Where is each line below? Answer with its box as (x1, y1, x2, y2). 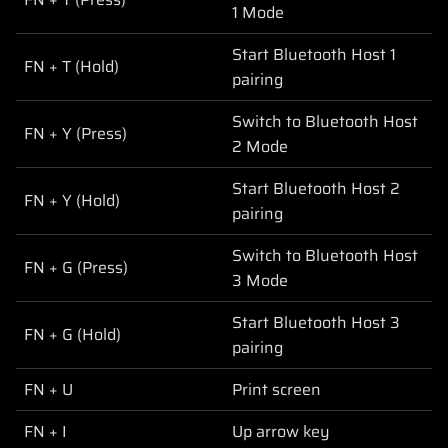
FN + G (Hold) (24, 321, 121, 347)
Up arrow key (232, 418, 330, 444)
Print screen (232, 376, 321, 402)
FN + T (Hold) (24, 53, 119, 79)
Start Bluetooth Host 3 (232, 309, 400, 335)
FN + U (24, 376, 73, 402)
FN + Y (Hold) (24, 187, 120, 213)
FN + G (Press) (24, 254, 128, 280)
